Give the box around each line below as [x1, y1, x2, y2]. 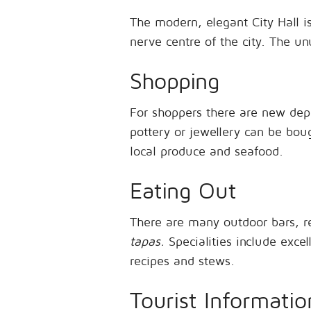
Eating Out [130, 177, 236, 203]
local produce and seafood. [130, 144, 283, 158]
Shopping [130, 67, 219, 94]
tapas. [130, 234, 165, 249]
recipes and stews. [130, 253, 235, 268]
